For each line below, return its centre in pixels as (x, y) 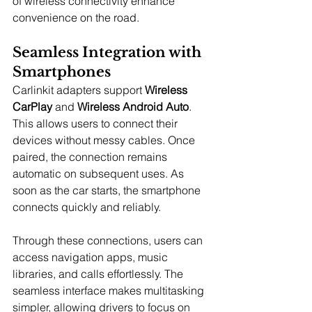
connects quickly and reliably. (87, 206)
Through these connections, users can (109, 240)
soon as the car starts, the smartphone (108, 190)
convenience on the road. (76, 17)
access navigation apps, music (92, 257)
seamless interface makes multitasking (110, 290)
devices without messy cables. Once (105, 140)
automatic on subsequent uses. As (100, 173)
